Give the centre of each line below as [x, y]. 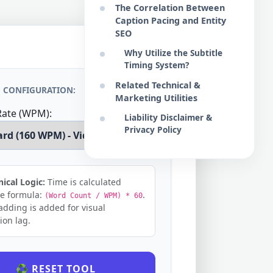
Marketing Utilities [156, 98]
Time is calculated [83, 182]
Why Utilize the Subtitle [173, 53]
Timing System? [157, 65]
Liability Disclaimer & [168, 117]
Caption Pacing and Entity [171, 20]
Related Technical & [158, 85]
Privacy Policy [153, 129]
